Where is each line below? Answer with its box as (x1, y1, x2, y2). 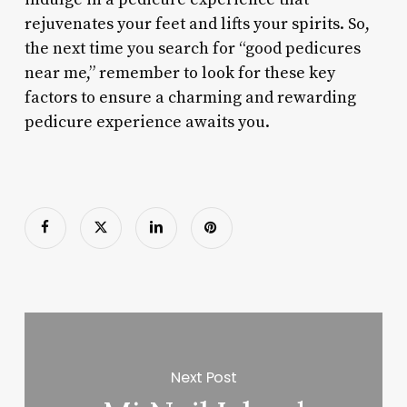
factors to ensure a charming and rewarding (24, 86, 356, 108)
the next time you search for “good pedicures (24, 37, 361, 59)
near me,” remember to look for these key (24, 62, 335, 84)
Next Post (171, 366, 237, 388)
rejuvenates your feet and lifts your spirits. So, (24, 13, 370, 35)
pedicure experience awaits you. (24, 111, 270, 133)
